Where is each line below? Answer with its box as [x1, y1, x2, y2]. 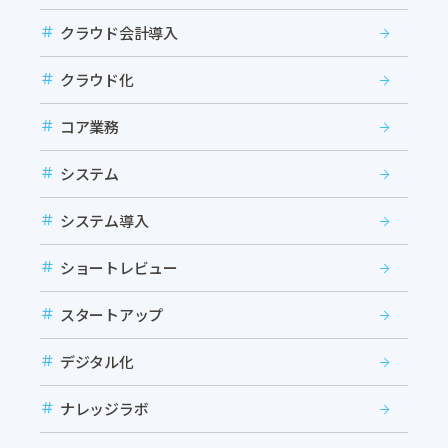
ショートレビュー [60, 256, 178, 278]
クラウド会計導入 [60, 21, 178, 43]
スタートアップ [60, 303, 163, 325]
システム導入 [60, 209, 149, 231]
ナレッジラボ [60, 397, 149, 419]
